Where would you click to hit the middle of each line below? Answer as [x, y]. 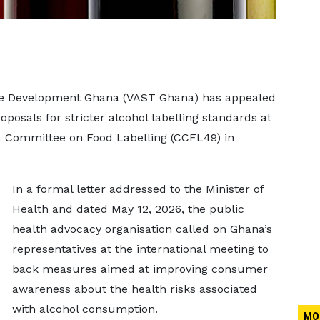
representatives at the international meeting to [140, 249]
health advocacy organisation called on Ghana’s [142, 229]
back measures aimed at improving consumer [140, 269]
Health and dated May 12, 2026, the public [128, 209]
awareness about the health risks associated [134, 289]
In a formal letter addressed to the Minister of [137, 189]
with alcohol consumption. [85, 309]
